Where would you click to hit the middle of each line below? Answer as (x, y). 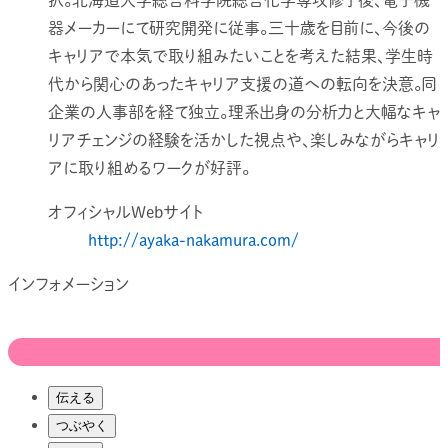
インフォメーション (68, 284)
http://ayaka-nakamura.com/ (193, 240)
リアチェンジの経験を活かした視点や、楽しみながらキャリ (244, 140)
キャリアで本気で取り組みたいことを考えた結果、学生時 (240, 56)
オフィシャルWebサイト (125, 212)
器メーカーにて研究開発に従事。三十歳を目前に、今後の (239, 28)
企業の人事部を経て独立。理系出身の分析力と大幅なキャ (244, 112)
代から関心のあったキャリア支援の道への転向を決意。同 (242, 84)
